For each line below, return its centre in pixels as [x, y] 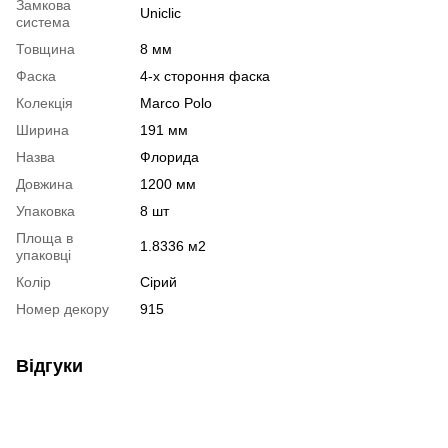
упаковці [43, 255]
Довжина [44, 184]
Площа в [44, 238]
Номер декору [62, 309]
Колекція [44, 103]
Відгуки [49, 366]
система [43, 22]
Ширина [42, 130]
